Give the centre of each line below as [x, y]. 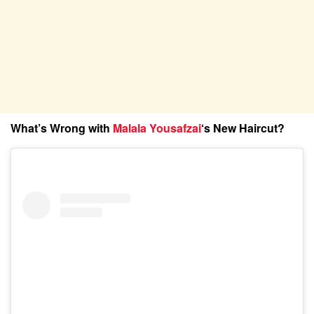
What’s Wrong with [62, 128]
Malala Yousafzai [157, 128]
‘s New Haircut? [243, 128]
